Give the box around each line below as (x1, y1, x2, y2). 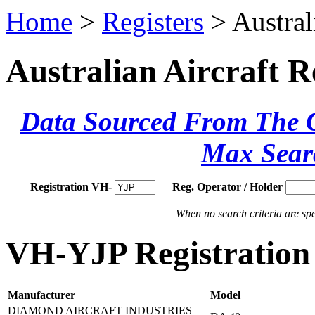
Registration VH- (30, 180, 112, 193)
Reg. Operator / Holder (172, 180, 283, 193)
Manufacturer (8, 289, 75, 302)
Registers (102, 6, 204, 37)
